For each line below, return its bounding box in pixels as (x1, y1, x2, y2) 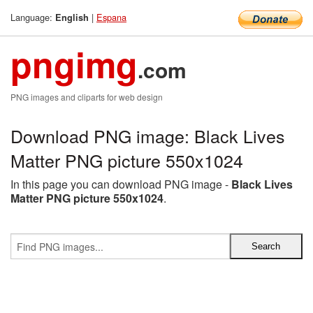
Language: (10, 10, 55, 24)
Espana (96, 10, 126, 24)
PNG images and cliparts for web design (10, 91, 163, 103)
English (55, 11, 89, 24)
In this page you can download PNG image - (10, 176, 231, 192)
